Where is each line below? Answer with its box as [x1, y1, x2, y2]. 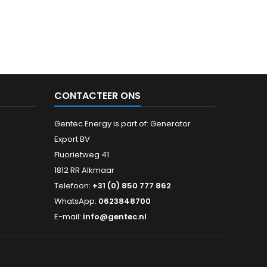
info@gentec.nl [83, 210, 147, 222]
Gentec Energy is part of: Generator [54, 117, 191, 129]
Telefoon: [54, 179, 92, 191]
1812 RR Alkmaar [54, 164, 114, 176]
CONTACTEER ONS [54, 88, 141, 103]
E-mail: [54, 210, 83, 222]
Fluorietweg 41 [54, 148, 109, 160]
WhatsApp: [54, 195, 98, 207]
